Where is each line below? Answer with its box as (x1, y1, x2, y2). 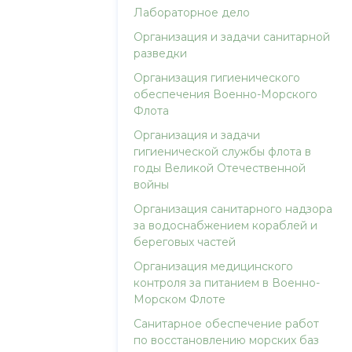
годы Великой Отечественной (134, 161, 306, 175)
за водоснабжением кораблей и (134, 218, 318, 233)
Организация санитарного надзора (134, 202, 333, 216)
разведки (134, 46, 188, 60)
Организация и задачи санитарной (134, 30, 331, 44)
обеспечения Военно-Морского (134, 87, 318, 101)
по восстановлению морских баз (134, 333, 320, 347)
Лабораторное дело (134, 5, 251, 20)
